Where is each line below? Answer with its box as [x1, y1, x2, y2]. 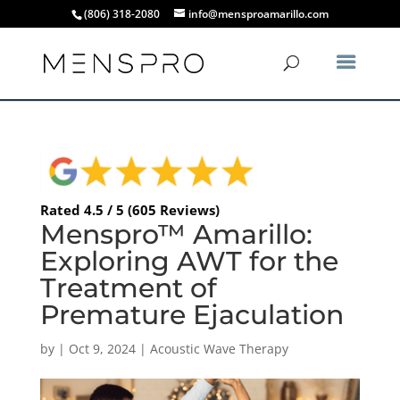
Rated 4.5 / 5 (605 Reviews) [39, 200, 220, 219]
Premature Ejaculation [39, 297, 344, 331]
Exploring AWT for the [39, 244, 338, 278]
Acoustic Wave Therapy [149, 339, 288, 357]
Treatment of [39, 271, 217, 304]
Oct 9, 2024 [68, 339, 136, 357]
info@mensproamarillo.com [187, 6, 329, 21]
